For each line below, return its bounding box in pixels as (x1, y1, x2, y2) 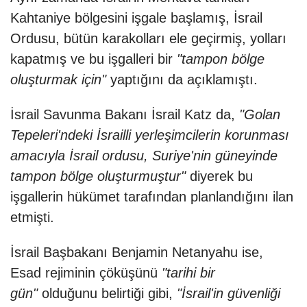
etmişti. (10, 210, 54, 225)
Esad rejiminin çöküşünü (10, 265, 162, 281)
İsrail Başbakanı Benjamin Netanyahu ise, (10, 245, 263, 260)
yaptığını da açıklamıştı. (106, 72, 258, 88)
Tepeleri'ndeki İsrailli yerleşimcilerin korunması (10, 127, 289, 143)
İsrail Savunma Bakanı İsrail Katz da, (10, 107, 235, 123)
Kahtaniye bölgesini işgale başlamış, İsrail (10, 10, 262, 26)
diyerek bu (186, 169, 253, 184)
